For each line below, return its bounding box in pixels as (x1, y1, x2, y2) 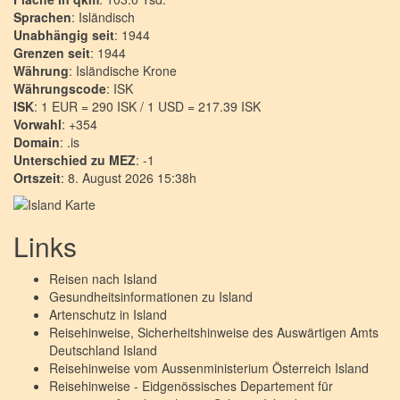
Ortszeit (13, 169, 61, 187)
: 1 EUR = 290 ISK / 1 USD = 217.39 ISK (34, 97, 261, 115)
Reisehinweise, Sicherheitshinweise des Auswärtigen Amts (49, 323, 379, 341)
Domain (13, 133, 60, 151)
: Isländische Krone (69, 62, 177, 79)
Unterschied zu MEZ (13, 151, 136, 169)
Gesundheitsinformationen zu (49, 287, 219, 305)
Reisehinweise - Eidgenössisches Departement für (49, 377, 333, 395)
